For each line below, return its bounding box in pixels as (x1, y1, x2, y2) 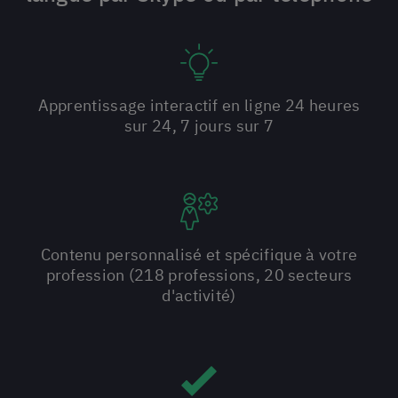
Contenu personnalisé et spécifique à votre (40, 244, 358, 265)
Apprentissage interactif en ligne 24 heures (37, 95, 361, 115)
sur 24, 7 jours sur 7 (123, 115, 275, 136)
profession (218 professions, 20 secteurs (45, 265, 353, 285)
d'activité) (162, 285, 236, 306)
